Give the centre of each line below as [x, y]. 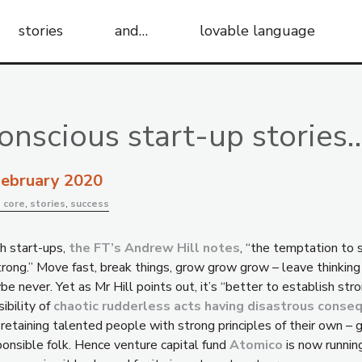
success [90, 204]
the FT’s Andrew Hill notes [154, 248]
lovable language [257, 31]
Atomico [256, 345]
